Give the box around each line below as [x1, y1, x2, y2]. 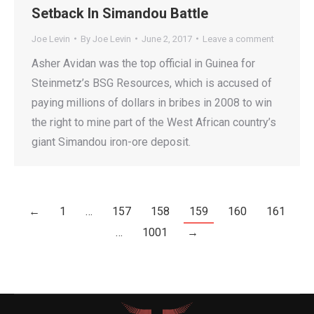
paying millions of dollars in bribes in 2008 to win [32, 95, 272, 109]
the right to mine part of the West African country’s [32, 115, 276, 129]
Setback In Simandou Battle [32, 4, 208, 22]
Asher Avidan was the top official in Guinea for [32, 56, 255, 70]
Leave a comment [203, 33, 274, 44]
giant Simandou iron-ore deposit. [32, 135, 191, 149]
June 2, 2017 [142, 33, 192, 44]
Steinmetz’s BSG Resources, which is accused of [32, 76, 272, 90]
